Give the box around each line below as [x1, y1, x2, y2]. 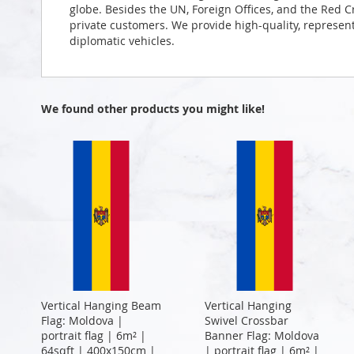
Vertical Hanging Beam [41, 297, 161, 313]
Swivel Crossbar [204, 312, 288, 328]
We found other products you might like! [41, 100, 265, 116]
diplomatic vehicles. [70, 32, 175, 48]
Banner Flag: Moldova [204, 327, 319, 343]
